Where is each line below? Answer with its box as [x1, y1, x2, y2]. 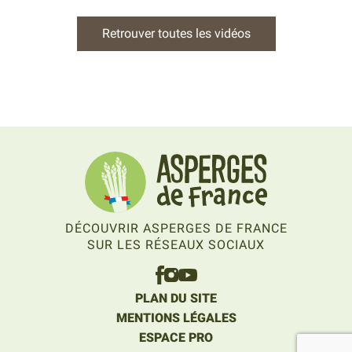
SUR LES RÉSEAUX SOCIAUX [87, 237, 265, 253]
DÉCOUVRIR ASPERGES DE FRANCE [64, 221, 288, 236]
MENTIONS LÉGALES [115, 310, 236, 326]
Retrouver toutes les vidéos [101, 26, 251, 42]
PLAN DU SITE [135, 291, 217, 306]
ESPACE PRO [139, 330, 213, 346]
